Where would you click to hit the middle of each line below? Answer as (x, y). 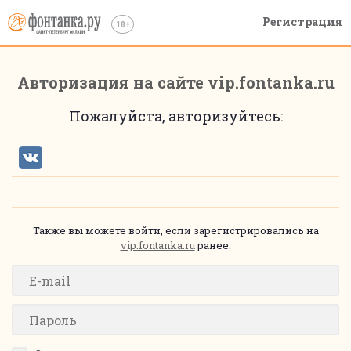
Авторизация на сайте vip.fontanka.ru (175, 82)
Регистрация (303, 22)
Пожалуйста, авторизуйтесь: (175, 116)
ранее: (213, 245)
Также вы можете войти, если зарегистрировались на (175, 230)
